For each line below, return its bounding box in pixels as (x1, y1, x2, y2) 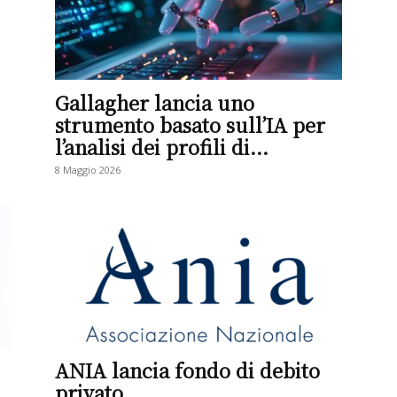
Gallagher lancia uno (55, 89, 254, 116)
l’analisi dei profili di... (55, 133, 269, 160)
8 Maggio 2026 (55, 163, 121, 176)
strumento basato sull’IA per (55, 111, 325, 138)
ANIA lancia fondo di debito (55, 356, 320, 384)
